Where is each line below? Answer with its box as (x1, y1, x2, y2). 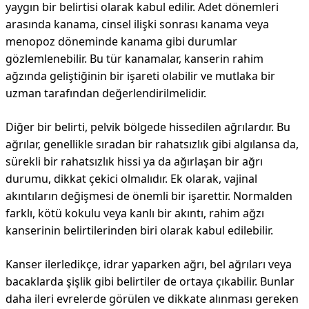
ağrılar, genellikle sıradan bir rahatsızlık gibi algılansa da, (6, 137, 299, 152)
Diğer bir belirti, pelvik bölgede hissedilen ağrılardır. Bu (6, 119, 290, 134)
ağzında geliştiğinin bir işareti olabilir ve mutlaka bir (6, 68, 275, 83)
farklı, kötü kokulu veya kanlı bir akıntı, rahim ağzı (6, 206, 264, 221)
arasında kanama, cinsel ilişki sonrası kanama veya (6, 17, 269, 32)
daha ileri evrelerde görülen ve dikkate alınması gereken (6, 291, 299, 306)
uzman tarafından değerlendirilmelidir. (6, 86, 206, 101)
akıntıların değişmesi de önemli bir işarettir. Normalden (6, 188, 292, 203)
